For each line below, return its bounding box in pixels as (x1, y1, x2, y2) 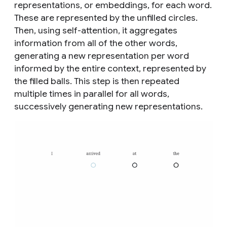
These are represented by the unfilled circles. (14, 12, 198, 23)
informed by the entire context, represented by (14, 62, 206, 74)
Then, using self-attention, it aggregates (14, 24, 177, 36)
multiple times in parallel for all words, (14, 88, 169, 99)
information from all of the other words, (14, 37, 177, 49)
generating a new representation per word (14, 50, 189, 61)
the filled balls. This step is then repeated (14, 75, 179, 87)
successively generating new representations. (14, 100, 203, 112)
